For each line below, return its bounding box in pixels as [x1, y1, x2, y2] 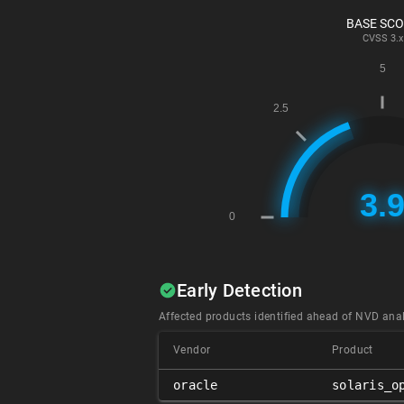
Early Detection [177, 280, 302, 301]
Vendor [173, 344, 211, 356]
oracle [173, 378, 218, 392]
